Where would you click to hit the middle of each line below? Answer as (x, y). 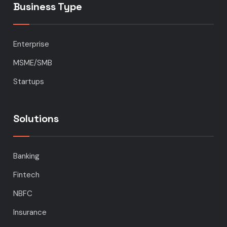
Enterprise (31, 44)
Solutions (36, 119)
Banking (27, 156)
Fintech (27, 175)
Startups (29, 82)
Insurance (30, 213)
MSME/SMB (33, 63)
